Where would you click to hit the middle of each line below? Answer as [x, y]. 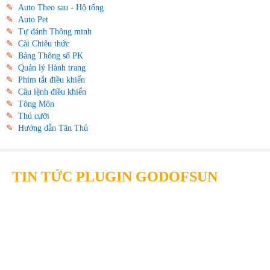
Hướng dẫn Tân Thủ [53, 127]
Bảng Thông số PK [51, 55]
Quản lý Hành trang [52, 67]
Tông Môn [36, 103]
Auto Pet [33, 19]
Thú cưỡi [34, 115]
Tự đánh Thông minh [55, 31]
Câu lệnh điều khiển [52, 91]
